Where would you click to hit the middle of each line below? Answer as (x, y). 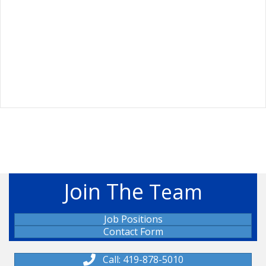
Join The (106, 191)
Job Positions (133, 219)
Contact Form (133, 232)
